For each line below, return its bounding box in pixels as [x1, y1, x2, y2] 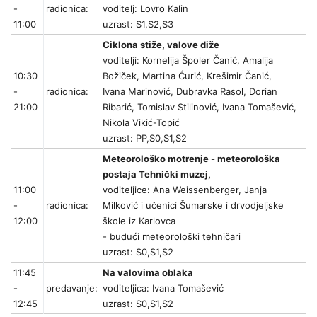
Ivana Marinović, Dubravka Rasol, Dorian [103, 86, 277, 98]
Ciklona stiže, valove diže [103, 39, 219, 51]
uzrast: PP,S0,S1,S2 [103, 132, 187, 144]
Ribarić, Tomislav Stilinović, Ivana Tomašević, [103, 101, 296, 113]
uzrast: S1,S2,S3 [103, 18, 173, 30]
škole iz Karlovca [103, 215, 175, 227]
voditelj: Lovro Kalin [103, 3, 188, 15]
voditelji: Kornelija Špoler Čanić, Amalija [103, 54, 273, 67]
